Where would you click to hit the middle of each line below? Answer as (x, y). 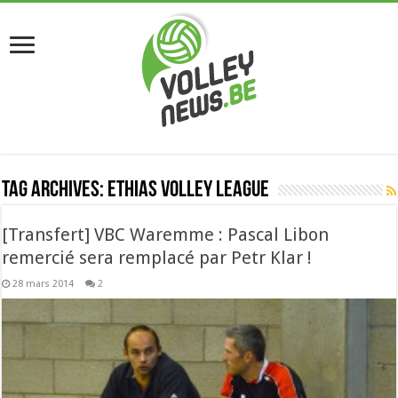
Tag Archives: (55, 191)
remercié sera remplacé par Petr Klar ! (157, 258)
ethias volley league (189, 191)
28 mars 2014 (44, 284)
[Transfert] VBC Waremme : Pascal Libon (166, 235)
